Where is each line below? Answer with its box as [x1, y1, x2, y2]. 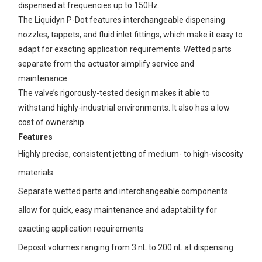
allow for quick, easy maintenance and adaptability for [18, 205, 217, 215]
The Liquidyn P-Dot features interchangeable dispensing [18, 15, 225, 25]
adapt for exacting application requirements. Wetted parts [18, 44, 232, 54]
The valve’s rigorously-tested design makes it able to [18, 88, 210, 98]
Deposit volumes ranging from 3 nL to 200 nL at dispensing [18, 243, 233, 253]
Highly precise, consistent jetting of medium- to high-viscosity [18, 149, 243, 159]
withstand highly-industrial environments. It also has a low [18, 103, 230, 113]
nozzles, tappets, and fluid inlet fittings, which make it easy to [18, 30, 243, 40]
